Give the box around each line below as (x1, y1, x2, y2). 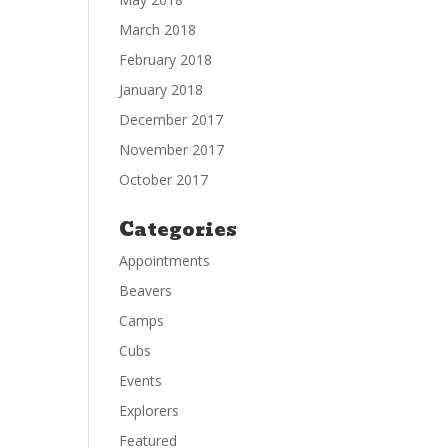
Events (119, 371, 163, 391)
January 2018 (119, 80, 204, 100)
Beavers (119, 281, 173, 301)
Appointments (119, 251, 211, 271)
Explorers (119, 401, 180, 421)
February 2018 (119, 50, 213, 70)
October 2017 (119, 170, 209, 190)
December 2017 (119, 110, 224, 130)
